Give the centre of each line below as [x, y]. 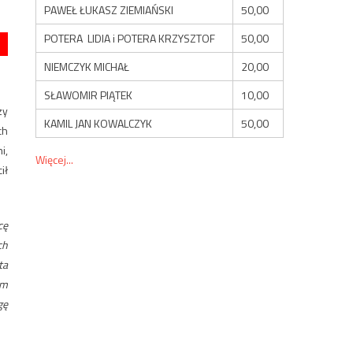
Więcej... [55, 159]
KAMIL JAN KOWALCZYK [98, 123]
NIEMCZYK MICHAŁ [87, 66]
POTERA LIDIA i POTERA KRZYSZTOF [130, 38]
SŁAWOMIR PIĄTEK [89, 95]
